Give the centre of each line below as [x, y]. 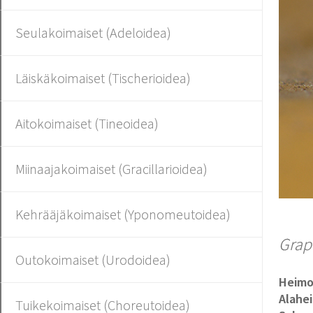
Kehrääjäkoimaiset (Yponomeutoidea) [123, 214]
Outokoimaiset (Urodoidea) [93, 260]
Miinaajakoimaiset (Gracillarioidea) [111, 169]
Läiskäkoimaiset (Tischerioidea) [103, 78]
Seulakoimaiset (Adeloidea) [93, 32]
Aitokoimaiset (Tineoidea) [87, 123]
